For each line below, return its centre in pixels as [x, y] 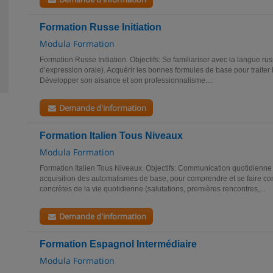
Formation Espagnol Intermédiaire [118, 244]
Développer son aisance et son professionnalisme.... [126, 80]
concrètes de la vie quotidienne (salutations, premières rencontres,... [152, 189]
